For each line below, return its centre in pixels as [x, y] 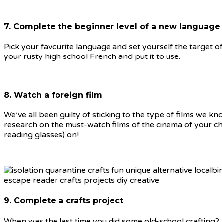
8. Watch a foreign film [53, 95]
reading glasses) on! [41, 135]
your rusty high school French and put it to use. [92, 57]
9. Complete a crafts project [64, 201]
